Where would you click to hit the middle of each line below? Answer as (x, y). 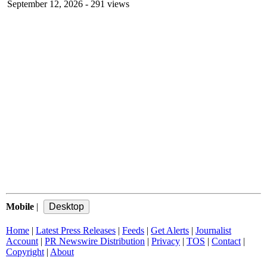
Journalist (213, 230)
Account (22, 241)
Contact (226, 241)
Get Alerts (170, 230)
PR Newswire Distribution (95, 241)
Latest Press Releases (76, 230)
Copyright (25, 252)
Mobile (20, 207)
